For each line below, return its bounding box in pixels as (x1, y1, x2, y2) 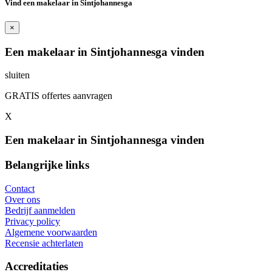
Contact (5, 183, 35, 194)
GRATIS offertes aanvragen (5, 90, 112, 101)
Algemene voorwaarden (5, 226, 97, 237)
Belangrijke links (5, 158, 89, 171)
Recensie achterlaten (5, 237, 83, 248)
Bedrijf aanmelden (5, 205, 75, 216)
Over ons (5, 194, 40, 205)
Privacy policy (5, 216, 60, 226)
